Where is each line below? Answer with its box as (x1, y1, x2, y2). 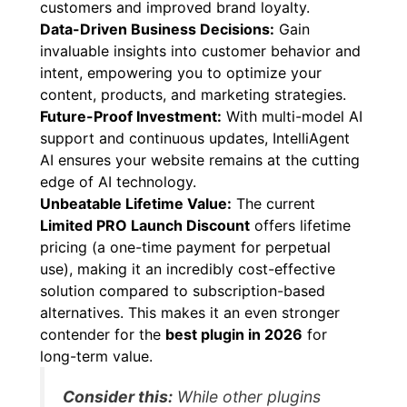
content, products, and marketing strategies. (40, 84, 346, 104)
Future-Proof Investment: (40, 106, 222, 125)
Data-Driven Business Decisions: (40, 19, 274, 38)
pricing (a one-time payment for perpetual (40, 237, 331, 256)
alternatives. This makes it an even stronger (40, 303, 340, 322)
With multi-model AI (222, 106, 362, 125)
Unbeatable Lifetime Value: (40, 194, 232, 213)
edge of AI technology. (40, 172, 196, 191)
